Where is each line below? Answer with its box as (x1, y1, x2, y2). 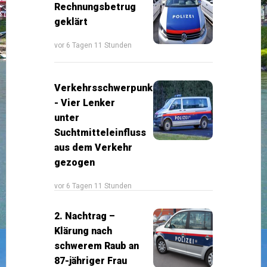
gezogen (54, 156, 95, 168)
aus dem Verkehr (54, 141, 132, 153)
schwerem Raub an (54, 240, 139, 252)
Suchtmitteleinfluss (54, 126, 146, 138)
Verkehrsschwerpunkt (54, 82, 157, 94)
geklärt (54, 15, 88, 27)
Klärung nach (54, 225, 112, 237)
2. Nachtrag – (54, 210, 115, 222)
